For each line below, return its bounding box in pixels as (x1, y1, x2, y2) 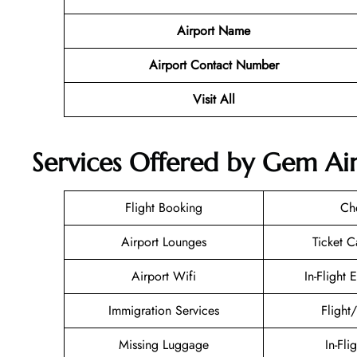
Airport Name (177, 21, 250, 40)
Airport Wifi (131, 267, 196, 286)
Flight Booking (125, 198, 202, 218)
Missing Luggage (119, 335, 209, 355)
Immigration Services (108, 301, 219, 320)
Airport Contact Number (148, 55, 279, 74)
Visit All (192, 89, 235, 108)
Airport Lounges (121, 233, 206, 252)
